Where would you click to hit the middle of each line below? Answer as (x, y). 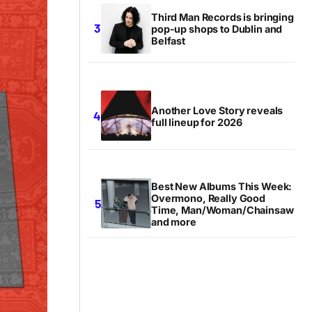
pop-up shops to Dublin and (217, 29)
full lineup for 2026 (197, 123)
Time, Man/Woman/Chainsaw (223, 210)
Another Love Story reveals (217, 111)
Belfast (168, 41)
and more (174, 222)
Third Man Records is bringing (223, 17)
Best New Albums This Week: (222, 187)
